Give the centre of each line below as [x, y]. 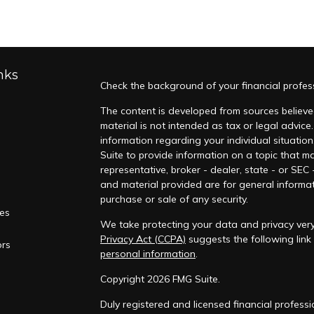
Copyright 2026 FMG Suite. [160, 279]
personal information [148, 254]
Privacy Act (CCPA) [143, 239]
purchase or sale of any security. [174, 199]
